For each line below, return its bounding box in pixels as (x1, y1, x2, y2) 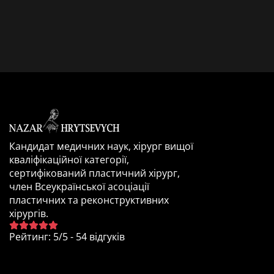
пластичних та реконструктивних (9, 193, 169, 207)
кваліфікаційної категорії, (9, 153, 129, 166)
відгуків (87, 230, 125, 243)
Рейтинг (9, 230, 48, 243)
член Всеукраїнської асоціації (9, 180, 149, 193)
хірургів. (9, 207, 48, 220)
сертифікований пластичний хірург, (9, 166, 180, 180)
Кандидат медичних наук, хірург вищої (9, 139, 193, 153)
